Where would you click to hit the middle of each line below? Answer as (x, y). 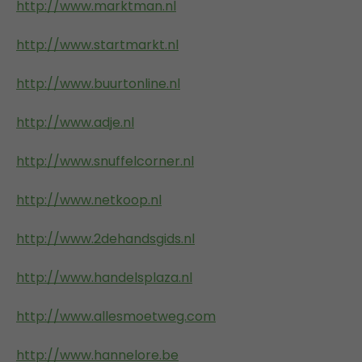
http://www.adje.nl (75, 122)
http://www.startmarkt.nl (97, 44)
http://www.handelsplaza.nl (104, 277)
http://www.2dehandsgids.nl (105, 238)
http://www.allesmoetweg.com (116, 316)
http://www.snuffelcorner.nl (105, 161)
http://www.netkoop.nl (89, 200)
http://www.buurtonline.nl (98, 83)
